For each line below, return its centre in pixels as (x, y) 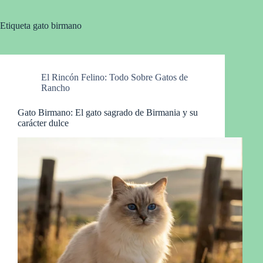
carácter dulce (43, 123)
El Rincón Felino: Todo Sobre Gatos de (114, 77)
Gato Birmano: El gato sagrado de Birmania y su (108, 112)
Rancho (55, 88)
